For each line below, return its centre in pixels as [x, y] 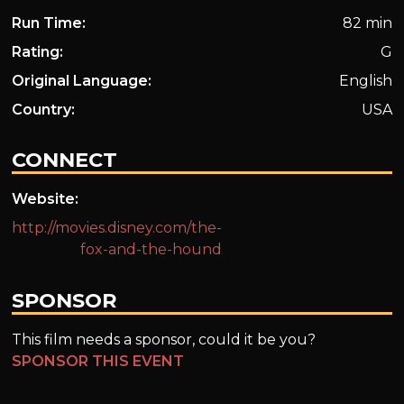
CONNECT [65, 160]
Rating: [38, 51]
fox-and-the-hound [151, 250]
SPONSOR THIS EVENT [98, 361]
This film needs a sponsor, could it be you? [164, 339]
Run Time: [49, 23]
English [365, 80]
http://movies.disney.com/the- [117, 228]
